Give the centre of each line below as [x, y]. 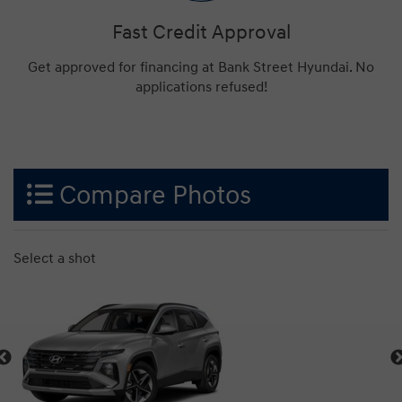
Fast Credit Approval [201, 32]
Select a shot [57, 258]
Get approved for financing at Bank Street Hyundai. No [201, 67]
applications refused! [201, 87]
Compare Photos [152, 196]
